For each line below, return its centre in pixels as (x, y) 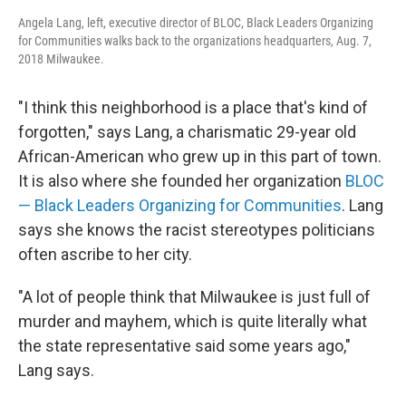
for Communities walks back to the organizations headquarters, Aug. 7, (195, 41)
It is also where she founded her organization (182, 181)
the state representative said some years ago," (184, 346)
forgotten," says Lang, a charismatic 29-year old (187, 132)
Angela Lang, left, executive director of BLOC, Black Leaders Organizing (196, 23)
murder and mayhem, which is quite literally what (193, 322)
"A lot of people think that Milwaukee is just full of (194, 297)
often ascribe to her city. (105, 255)
